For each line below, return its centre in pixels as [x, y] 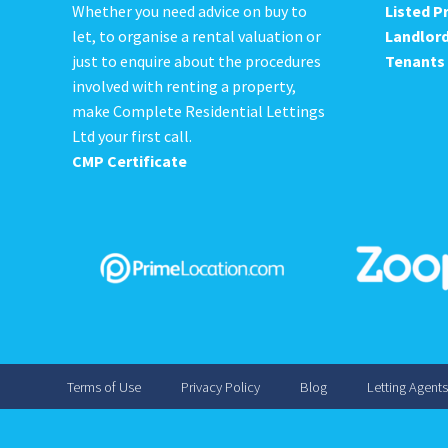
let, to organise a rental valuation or [196, 35]
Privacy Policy [220, 387]
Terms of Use [103, 387]
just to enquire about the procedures [196, 60]
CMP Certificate [129, 160]
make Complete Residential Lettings [198, 110]
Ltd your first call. [132, 135]
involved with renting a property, [184, 85]
